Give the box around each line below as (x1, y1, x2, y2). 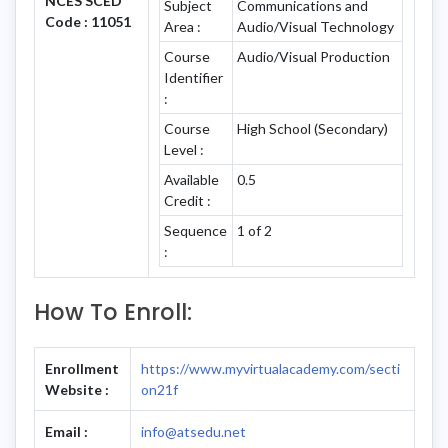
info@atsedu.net (141, 422, 246, 440)
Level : (164, 140, 205, 158)
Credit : (164, 191, 212, 209)
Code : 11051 (45, 12, 131, 30)
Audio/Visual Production (237, 47, 391, 65)
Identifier (164, 68, 224, 86)
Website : (45, 380, 109, 398)
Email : (45, 422, 88, 440)
